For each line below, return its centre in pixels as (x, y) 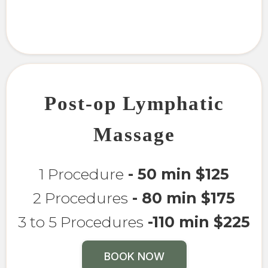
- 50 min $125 (176, 174)
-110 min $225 (197, 222)
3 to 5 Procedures (81, 222)
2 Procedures (80, 198)
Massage (134, 134)
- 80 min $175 (182, 198)
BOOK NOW (134, 256)
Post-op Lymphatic (134, 103)
